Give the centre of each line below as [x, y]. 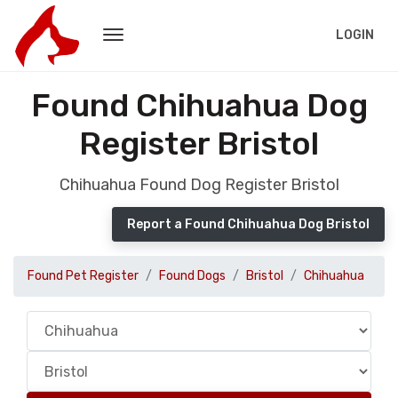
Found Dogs [192, 276]
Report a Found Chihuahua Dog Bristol [248, 224]
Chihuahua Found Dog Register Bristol [199, 185]
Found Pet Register [83, 276]
